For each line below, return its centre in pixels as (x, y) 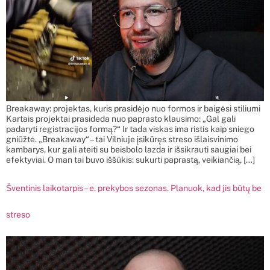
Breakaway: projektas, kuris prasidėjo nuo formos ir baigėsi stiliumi (133, 108)
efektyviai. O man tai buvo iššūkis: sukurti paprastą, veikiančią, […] (130, 159)
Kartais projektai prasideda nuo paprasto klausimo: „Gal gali (121, 118)
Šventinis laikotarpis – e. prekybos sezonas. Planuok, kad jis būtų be (134, 188)
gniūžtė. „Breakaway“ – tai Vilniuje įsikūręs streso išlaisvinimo (122, 139)
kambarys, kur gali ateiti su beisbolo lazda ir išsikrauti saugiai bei (129, 149)
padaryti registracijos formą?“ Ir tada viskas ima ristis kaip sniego (130, 129)
